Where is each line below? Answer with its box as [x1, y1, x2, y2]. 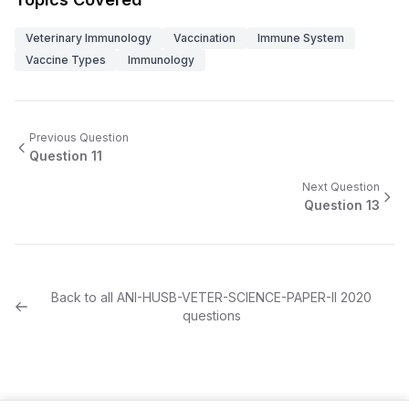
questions [182, 308, 241, 323]
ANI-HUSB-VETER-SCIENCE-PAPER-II [117, 289, 338, 305]
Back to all [51, 289, 118, 305]
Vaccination [173, 31, 236, 45]
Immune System [257, 31, 344, 45]
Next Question [302, 180, 380, 194]
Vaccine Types [26, 53, 106, 67]
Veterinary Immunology [26, 31, 152, 45]
